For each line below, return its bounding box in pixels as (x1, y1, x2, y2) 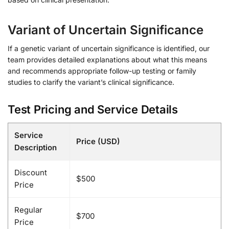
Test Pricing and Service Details (8, 102, 178, 116)
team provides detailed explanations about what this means (8, 55, 207, 64)
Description (14, 142, 57, 152)
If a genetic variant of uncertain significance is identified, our (8, 44, 210, 53)
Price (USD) (76, 136, 120, 146)
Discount (14, 167, 47, 177)
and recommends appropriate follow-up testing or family (8, 66, 196, 76)
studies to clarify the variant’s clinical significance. (8, 78, 174, 87)
